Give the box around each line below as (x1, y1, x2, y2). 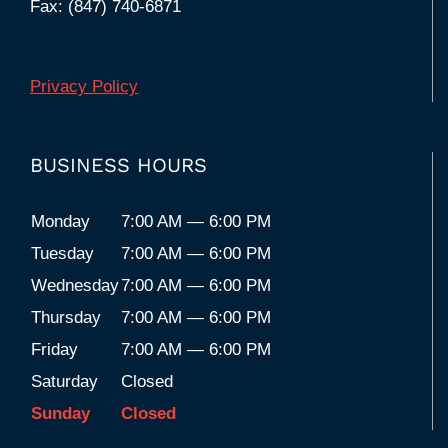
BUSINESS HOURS (30, 152, 207, 177)
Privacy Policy (30, 76, 138, 96)
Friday (31, 339, 78, 359)
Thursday (31, 307, 101, 327)
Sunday (31, 403, 90, 423)
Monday (31, 211, 90, 231)
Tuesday (31, 243, 94, 263)
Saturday (31, 371, 98, 391)
